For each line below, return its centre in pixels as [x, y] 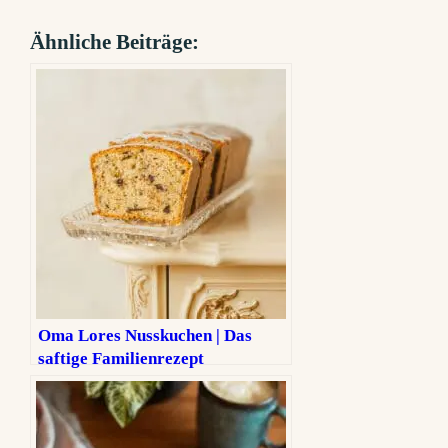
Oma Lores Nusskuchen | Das [145, 335]
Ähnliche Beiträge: [115, 41]
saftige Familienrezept [121, 358]
